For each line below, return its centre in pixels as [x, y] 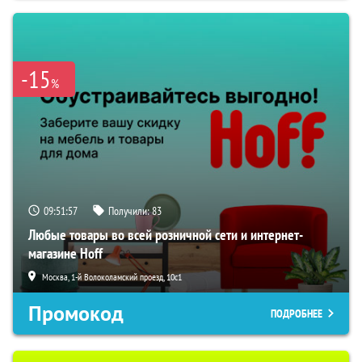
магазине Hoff [65, 253]
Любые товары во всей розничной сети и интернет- [166, 234]
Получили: [130, 210]
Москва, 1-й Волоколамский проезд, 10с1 [112, 276]
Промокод [76, 313]
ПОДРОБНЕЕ [297, 313]
